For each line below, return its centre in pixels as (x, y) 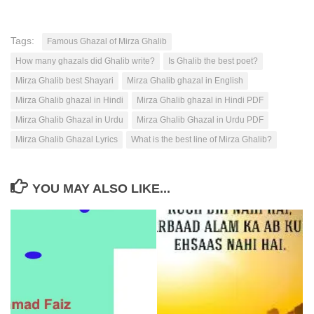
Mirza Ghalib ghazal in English (185, 81)
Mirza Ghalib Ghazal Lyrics (67, 139)
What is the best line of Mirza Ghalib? (202, 139)
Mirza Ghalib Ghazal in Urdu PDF (200, 120)
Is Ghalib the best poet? (213, 61)
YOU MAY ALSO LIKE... (101, 189)
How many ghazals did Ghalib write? (85, 61)
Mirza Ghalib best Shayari (64, 81)
